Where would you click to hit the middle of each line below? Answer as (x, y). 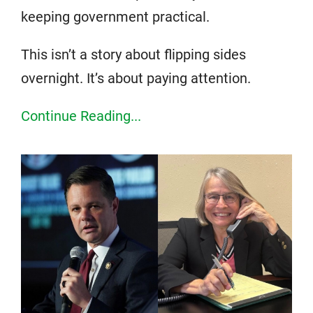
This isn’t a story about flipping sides (133, 54)
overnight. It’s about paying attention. (136, 78)
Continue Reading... (81, 116)
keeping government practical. (115, 16)
